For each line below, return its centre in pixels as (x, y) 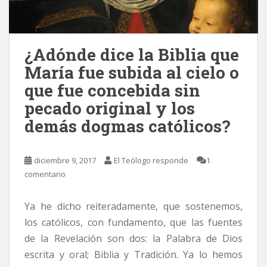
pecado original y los (110, 108)
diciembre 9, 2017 (65, 160)
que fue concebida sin (112, 90)
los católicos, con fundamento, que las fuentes (133, 222)
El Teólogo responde (151, 160)
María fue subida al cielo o (132, 72)
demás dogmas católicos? (127, 126)
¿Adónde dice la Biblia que (132, 54)
